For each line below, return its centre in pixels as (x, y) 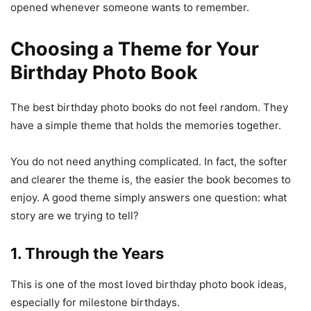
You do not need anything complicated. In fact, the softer (149, 161)
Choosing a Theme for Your (135, 49)
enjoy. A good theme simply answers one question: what (149, 197)
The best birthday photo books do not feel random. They (149, 107)
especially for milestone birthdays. (95, 302)
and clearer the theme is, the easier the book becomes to (151, 179)
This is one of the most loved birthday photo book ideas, (149, 284)
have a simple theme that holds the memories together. (146, 125)
